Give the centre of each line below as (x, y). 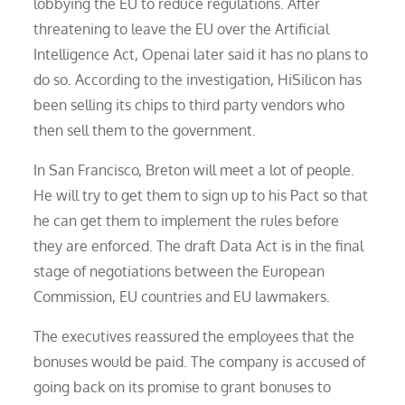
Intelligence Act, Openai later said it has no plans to (201, 54)
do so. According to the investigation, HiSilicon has (198, 79)
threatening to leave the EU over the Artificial (182, 28)
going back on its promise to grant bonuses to (183, 386)
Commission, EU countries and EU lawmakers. (182, 296)
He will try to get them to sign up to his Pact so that (201, 195)
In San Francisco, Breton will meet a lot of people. (194, 170)
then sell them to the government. (145, 130)
